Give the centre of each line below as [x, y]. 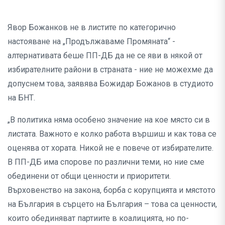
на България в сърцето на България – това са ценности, [112, 204]
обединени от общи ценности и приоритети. [89, 176]
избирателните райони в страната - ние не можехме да [110, 70]
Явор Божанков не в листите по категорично [92, 28]
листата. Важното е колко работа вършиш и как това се [112, 134]
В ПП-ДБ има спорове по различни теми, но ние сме [106, 162]
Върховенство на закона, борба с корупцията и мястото [111, 190]
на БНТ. [21, 98]
